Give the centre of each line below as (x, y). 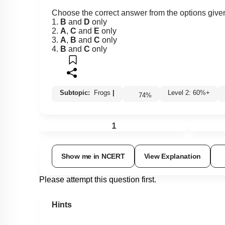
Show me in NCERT (93, 156)
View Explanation (173, 156)
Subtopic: (76, 93)
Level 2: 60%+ (193, 93)
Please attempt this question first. (98, 180)
